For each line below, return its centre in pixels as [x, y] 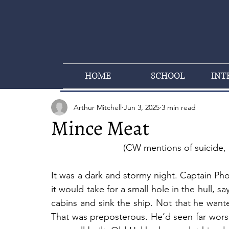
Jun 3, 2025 [142, 107]
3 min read [179, 107]
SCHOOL [168, 76]
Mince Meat [100, 128]
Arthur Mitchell [98, 107]
